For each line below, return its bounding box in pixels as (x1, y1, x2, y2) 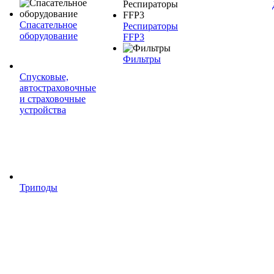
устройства (20, 105, 66, 115)
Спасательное (20, 20, 77, 30)
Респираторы (123, 21, 178, 31)
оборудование (20, 31, 78, 41)
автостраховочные (20, 83, 96, 93)
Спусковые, (20, 72, 68, 82)
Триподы (20, 182, 57, 193)
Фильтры (123, 54, 161, 64)
